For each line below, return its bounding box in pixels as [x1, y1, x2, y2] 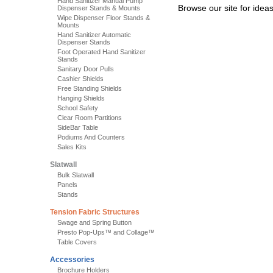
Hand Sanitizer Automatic [57, 31, 131, 38]
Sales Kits [57, 143, 87, 151]
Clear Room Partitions [57, 114, 122, 121]
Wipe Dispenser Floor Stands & [57, 14, 150, 21]
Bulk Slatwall [57, 171, 94, 179]
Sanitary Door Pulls [57, 65, 114, 73]
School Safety [57, 104, 98, 112]
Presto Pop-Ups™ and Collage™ [57, 229, 155, 236]
